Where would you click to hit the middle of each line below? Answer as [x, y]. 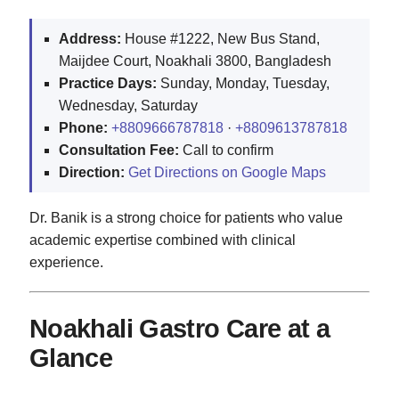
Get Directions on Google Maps [227, 173]
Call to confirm [226, 151]
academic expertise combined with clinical [163, 240]
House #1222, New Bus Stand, [220, 39]
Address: [90, 39]
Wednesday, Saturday [128, 106]
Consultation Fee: [119, 151]
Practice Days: [108, 84]
